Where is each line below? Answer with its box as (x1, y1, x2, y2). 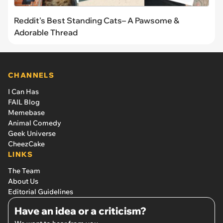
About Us (8, 176, 38, 186)
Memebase (8, 108, 45, 117)
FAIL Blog (8, 97, 40, 107)
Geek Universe (8, 128, 56, 138)
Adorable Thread (14, 27, 78, 37)
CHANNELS (8, 70, 55, 80)
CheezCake (8, 139, 45, 148)
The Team (8, 166, 40, 175)
